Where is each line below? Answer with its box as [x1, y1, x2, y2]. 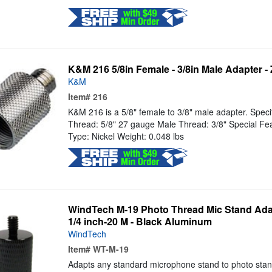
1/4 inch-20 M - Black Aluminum [67, 214, 212, 229]
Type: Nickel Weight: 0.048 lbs [67, 130, 184, 143]
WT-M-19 [92, 243, 129, 256]
